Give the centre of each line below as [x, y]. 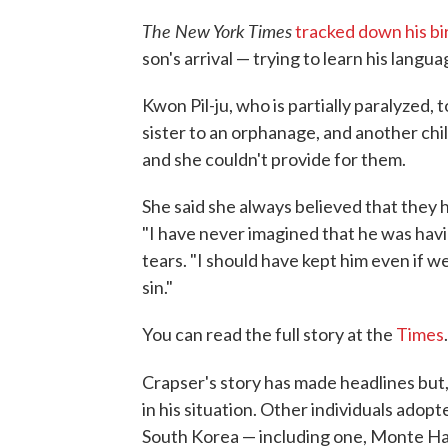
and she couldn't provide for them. [274, 159]
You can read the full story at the [269, 334]
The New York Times [217, 30]
